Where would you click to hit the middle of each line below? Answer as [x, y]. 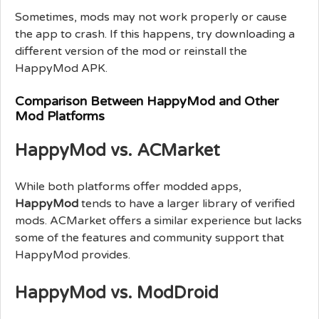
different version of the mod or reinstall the [131, 51]
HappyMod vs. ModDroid [117, 293]
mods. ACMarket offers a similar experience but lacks [158, 220]
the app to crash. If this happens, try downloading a [155, 34]
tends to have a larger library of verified [187, 203]
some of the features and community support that [150, 237]
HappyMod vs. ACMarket [117, 150]
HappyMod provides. [73, 255]
